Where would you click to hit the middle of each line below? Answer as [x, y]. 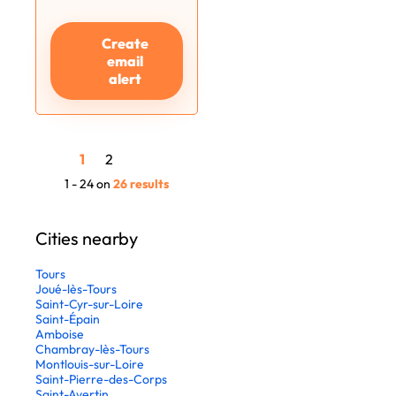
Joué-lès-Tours [76, 289]
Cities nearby [87, 238]
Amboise [60, 334]
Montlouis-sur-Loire [90, 364]
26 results [141, 184]
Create [126, 43]
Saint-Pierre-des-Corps [101, 379]
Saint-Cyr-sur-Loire [89, 304]
